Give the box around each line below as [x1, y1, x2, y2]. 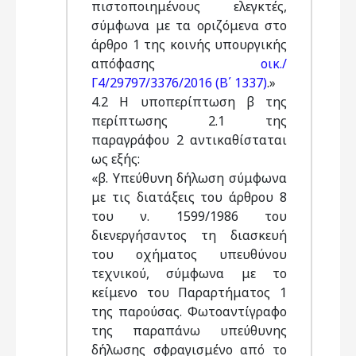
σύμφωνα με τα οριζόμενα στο [91, 17, 287, 34]
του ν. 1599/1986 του [91, 207, 287, 225]
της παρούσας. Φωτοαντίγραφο [91, 303, 287, 320]
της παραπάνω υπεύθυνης [91, 322, 287, 339]
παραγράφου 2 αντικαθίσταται [91, 131, 287, 149]
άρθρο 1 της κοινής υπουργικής [91, 36, 287, 53]
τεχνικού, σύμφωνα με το [91, 265, 287, 282]
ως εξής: [91, 150, 143, 168]
